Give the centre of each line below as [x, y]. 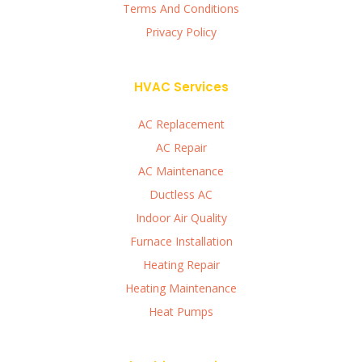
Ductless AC [181, 195]
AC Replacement [181, 124]
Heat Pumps [181, 312]
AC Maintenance [181, 171]
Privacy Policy [181, 32]
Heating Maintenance [181, 288]
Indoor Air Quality [181, 218]
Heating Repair [181, 265]
